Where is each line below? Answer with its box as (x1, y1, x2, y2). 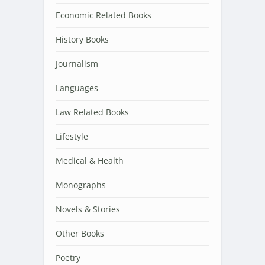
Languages (56, 82, 98, 94)
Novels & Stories (56, 203, 120, 215)
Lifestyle (56, 131, 88, 143)
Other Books (56, 228, 104, 240)
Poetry (56, 252, 80, 264)
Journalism (56, 58, 98, 70)
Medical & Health (56, 155, 124, 167)
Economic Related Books (56, 9, 151, 21)
